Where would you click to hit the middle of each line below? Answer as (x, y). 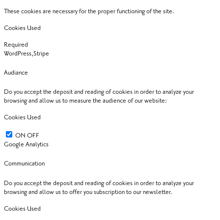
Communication (24, 164)
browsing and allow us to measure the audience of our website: (85, 101)
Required (16, 44)
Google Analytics (26, 145)
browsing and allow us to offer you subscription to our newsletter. (88, 192)
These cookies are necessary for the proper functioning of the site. (89, 11)
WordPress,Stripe (27, 53)
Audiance (16, 72)
